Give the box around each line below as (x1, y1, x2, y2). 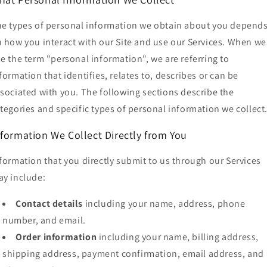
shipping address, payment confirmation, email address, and (2, 247, 264, 260)
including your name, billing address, (97, 231, 259, 244)
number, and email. (2, 214, 86, 227)
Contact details (15, 197, 83, 210)
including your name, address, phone (83, 197, 246, 210)
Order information (15, 231, 97, 244)
